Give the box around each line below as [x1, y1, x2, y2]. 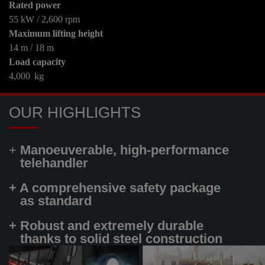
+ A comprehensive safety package [9, 180, 224, 195]
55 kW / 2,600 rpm [9, 14, 80, 24]
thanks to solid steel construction [20, 231, 222, 246]
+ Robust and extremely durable [9, 218, 207, 233]
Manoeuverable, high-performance [20, 142, 229, 157]
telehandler [20, 155, 88, 170]
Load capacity [9, 56, 66, 67]
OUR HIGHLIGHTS [9, 103, 141, 121]
